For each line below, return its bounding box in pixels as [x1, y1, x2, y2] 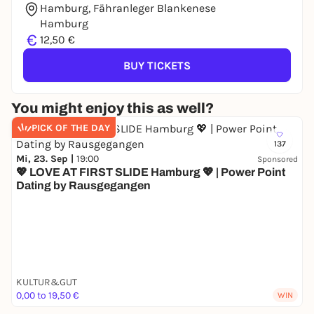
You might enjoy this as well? [11, 100, 214, 116]
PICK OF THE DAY [32, 121, 110, 134]
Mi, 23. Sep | [16, 153, 76, 165]
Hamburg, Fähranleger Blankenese [40, 1, 216, 15]
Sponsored [257, 153, 298, 164]
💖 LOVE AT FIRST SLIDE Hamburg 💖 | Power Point [16, 166, 285, 178]
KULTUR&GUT [16, 276, 77, 288]
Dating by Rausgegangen [16, 179, 151, 191]
